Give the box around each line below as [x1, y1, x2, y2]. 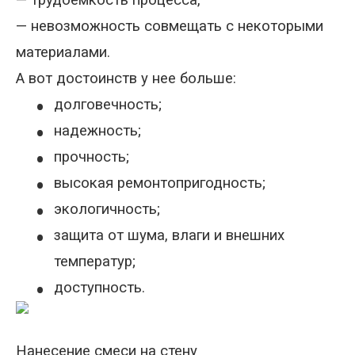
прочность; [54, 148, 129, 166]
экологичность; [54, 200, 160, 218]
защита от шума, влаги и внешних [54, 227, 284, 244]
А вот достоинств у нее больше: [16, 70, 236, 87]
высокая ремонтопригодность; [54, 174, 265, 192]
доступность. [54, 279, 145, 296]
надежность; [54, 122, 141, 139]
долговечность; [54, 96, 162, 113]
